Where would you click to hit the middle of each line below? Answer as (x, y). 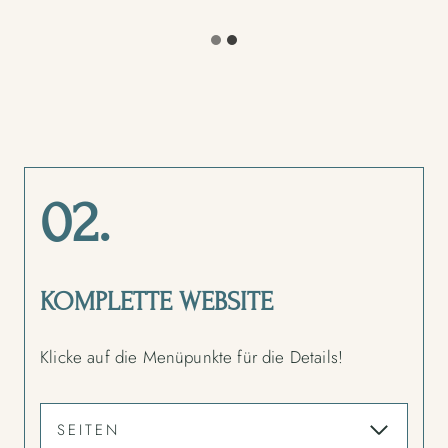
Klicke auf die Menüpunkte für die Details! (192, 357)
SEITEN (88, 430)
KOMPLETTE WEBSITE (156, 302)
